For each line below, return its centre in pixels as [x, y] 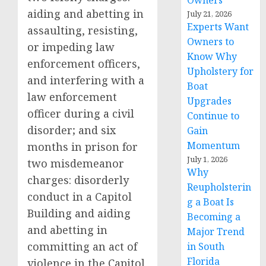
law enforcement [72, 97]
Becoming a [214, 217]
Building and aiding [79, 213]
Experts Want [218, 27]
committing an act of [82, 246]
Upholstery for [221, 71]
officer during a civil [81, 113]
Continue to [213, 116]
